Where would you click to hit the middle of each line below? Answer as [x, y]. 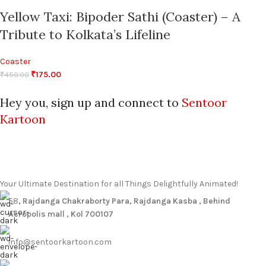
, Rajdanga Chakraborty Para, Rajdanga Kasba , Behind [124, 201]
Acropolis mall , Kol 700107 [61, 214]
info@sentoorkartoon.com [60, 242]
